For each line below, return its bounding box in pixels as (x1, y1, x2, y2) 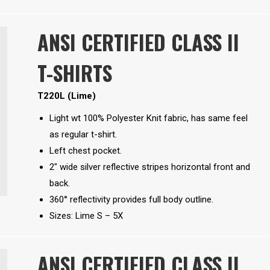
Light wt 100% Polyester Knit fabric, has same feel (49, 113, 248, 124)
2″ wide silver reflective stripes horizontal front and (49, 162, 250, 173)
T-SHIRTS (37, 57, 112, 89)
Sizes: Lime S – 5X (49, 210, 123, 222)
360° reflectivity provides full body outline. (49, 194, 213, 206)
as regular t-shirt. (49, 129, 117, 140)
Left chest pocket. (49, 145, 122, 157)
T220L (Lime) (37, 90, 96, 102)
